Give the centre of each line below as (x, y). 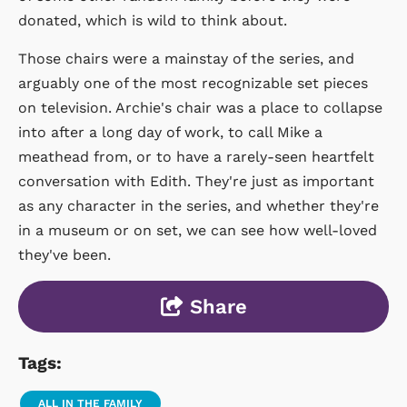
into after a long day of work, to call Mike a (170, 132)
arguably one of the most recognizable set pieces (193, 83)
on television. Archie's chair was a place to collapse (200, 107)
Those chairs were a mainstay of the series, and (186, 58)
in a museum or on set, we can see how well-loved (198, 230)
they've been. (65, 254)
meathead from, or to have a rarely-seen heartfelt (196, 156)
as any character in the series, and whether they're (199, 205)
